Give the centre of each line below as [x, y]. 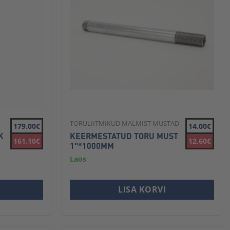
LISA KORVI [142, 189]
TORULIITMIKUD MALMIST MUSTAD [125, 123]
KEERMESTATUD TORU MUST [124, 136]
